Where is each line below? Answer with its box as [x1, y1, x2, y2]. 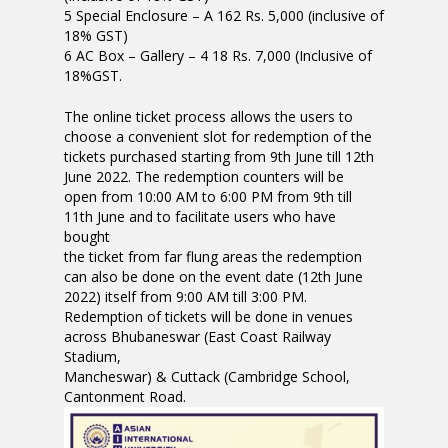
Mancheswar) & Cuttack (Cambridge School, [64, 367, 350, 387]
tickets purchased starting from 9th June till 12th [64, 147, 374, 167]
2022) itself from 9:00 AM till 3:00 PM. [64, 287, 307, 307]
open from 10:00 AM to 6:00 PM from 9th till [64, 187, 352, 207]
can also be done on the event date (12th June [64, 267, 363, 287]
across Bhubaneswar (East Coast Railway [64, 327, 331, 347]
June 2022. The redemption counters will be [64, 167, 344, 187]
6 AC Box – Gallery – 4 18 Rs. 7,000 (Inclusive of [64, 46, 372, 66]
